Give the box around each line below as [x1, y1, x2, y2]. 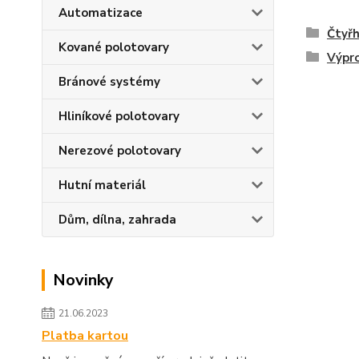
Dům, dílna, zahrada [58, 212, 176, 228]
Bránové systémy [58, 74, 160, 90]
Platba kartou [42, 327, 128, 345]
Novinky [53, 269, 114, 291]
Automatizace [58, 5, 143, 21]
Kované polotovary [58, 39, 169, 55]
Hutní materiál [58, 177, 146, 193]
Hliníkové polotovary [58, 108, 179, 124]
